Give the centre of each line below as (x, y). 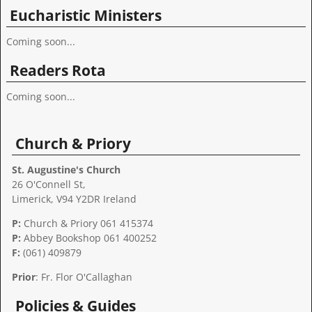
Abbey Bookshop (62, 238)
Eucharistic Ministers (86, 16)
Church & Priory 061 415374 (87, 224)
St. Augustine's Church (66, 170)
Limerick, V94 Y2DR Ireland (74, 199)
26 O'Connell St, (49, 185)
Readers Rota (58, 71)
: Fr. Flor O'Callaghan (84, 277)
